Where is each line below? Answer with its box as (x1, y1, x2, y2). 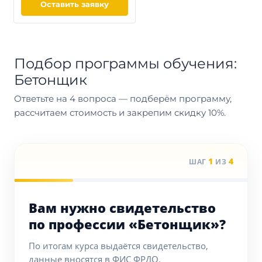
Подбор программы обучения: (14, 55, 237, 72)
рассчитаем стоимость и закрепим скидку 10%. (14, 107, 226, 118)
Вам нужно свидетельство (29, 199, 216, 216)
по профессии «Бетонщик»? (29, 215, 226, 233)
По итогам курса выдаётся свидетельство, (29, 240, 208, 251)
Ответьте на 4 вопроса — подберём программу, (14, 93, 232, 104)
